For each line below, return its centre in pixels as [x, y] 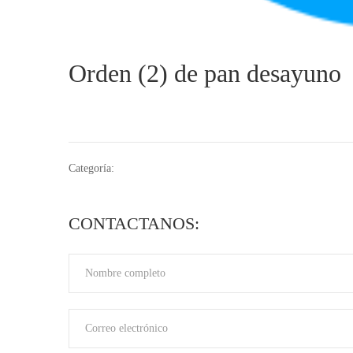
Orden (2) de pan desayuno [205, 73]
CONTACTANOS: [134, 223]
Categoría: [91, 168]
